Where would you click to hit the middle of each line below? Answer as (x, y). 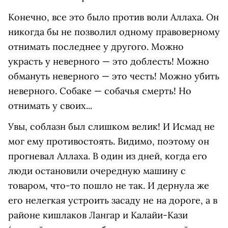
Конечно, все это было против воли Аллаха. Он (113, 17)
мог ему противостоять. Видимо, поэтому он (109, 141)
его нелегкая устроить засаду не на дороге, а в (113, 201)
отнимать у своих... (51, 106)
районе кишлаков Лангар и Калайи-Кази (98, 215)
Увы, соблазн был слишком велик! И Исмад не (111, 127)
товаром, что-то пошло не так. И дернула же (109, 186)
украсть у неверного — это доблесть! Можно (109, 62)
